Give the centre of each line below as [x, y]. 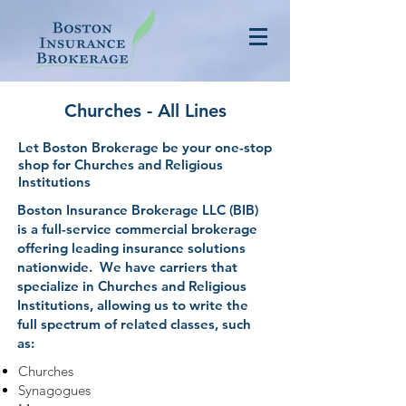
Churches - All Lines [145, 111]
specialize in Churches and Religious [132, 286]
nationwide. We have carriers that [127, 267]
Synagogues [54, 390]
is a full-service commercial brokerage [137, 229]
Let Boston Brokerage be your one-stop [145, 147]
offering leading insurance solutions [131, 248]
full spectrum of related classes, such [134, 324]
